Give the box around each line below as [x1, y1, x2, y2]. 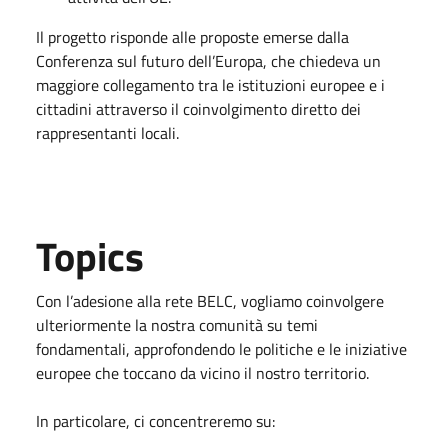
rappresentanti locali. [36, 121, 179, 145]
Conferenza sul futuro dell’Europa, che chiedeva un [36, 49, 381, 73]
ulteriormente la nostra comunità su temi [36, 313, 318, 337]
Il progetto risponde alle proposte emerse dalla [36, 25, 349, 49]
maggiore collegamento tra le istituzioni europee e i [36, 73, 385, 97]
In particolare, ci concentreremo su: [36, 409, 275, 433]
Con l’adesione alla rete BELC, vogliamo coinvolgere [36, 289, 384, 313]
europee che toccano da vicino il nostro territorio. [36, 361, 369, 385]
